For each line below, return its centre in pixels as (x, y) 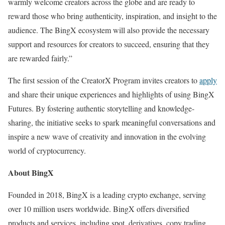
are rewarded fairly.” (40, 58)
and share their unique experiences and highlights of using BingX (111, 94)
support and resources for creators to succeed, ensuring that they (109, 44)
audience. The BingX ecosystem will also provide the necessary (109, 30)
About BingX (31, 173)
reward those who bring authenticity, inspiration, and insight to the (113, 16)
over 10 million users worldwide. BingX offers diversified (99, 209)
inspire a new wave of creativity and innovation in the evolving (107, 137)
